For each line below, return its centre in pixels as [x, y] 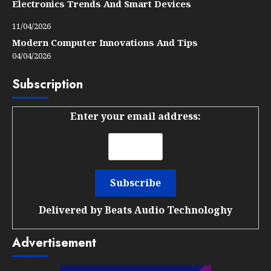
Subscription [47, 84]
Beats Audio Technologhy [168, 210]
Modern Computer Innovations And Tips [105, 42]
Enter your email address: [135, 116]
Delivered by [72, 210]
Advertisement [54, 243]
